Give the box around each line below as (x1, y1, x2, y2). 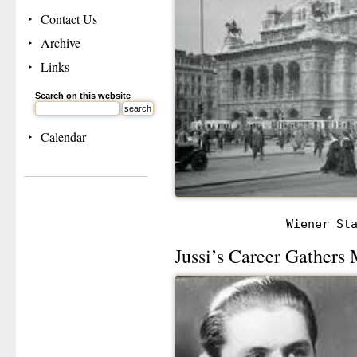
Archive (41, 34, 80, 51)
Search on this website (35, 91, 131, 100)
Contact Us (41, 10, 97, 27)
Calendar (41, 128, 86, 145)
